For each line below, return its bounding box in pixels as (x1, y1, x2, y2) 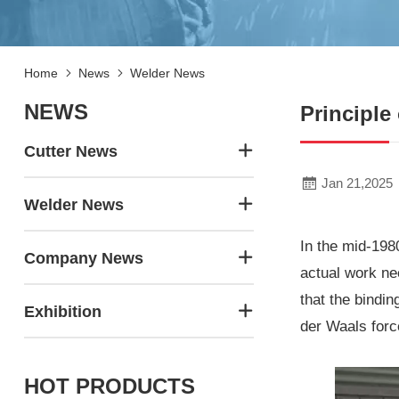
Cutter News (23, 142, 118, 160)
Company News (23, 249, 143, 267)
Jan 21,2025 (321, 175, 393, 191)
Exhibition (23, 303, 102, 321)
